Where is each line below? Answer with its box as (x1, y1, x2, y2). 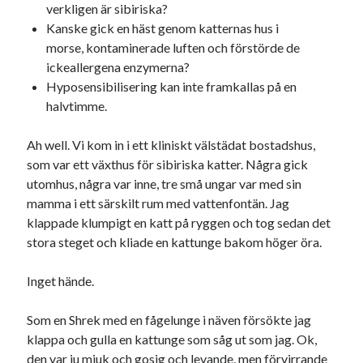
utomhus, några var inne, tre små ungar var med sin (27, 176, 302, 192)
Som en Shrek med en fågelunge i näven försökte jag (27, 312, 312, 328)
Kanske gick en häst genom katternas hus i (46, 20, 280, 36)
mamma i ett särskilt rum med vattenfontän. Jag (27, 195, 290, 211)
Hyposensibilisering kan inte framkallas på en (46, 79, 297, 95)
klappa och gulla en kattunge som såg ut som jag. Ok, (27, 331, 318, 348)
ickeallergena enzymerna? (46, 59, 190, 75)
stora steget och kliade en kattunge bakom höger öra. (27, 234, 322, 250)
